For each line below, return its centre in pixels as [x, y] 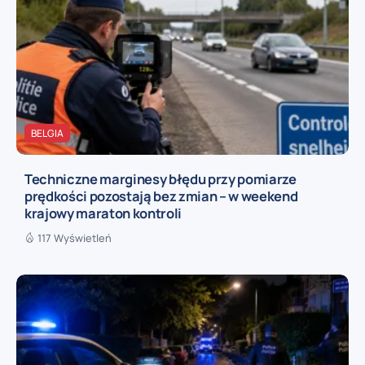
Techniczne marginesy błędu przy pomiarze [161, 178]
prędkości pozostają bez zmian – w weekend [161, 196]
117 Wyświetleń [75, 237]
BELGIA [47, 134]
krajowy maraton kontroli [103, 213]
